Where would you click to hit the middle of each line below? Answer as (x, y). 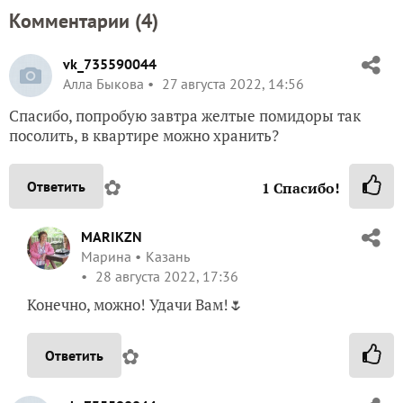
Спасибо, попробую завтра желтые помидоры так (185, 157)
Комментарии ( (75, 62)
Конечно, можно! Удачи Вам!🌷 (135, 345)
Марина (106, 297)
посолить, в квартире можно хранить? (144, 176)
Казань (168, 297)
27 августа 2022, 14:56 (231, 125)
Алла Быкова (103, 125)
